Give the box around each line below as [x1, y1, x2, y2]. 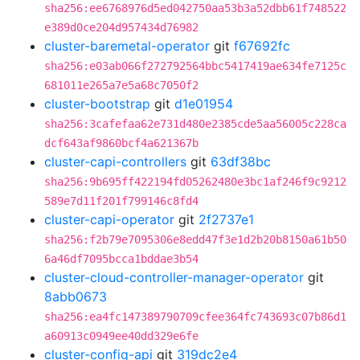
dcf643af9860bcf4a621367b [44, 137, 198, 149]
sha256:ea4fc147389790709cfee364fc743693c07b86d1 [44, 310, 346, 323]
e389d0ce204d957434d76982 [44, 21, 198, 34]
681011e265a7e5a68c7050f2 [44, 79, 198, 92]
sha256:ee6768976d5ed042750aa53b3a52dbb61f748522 [44, 2, 346, 14]
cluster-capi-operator [44, 211, 174, 227]
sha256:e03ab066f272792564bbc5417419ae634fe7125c [44, 59, 346, 72]
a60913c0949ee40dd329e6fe [44, 329, 198, 342]
